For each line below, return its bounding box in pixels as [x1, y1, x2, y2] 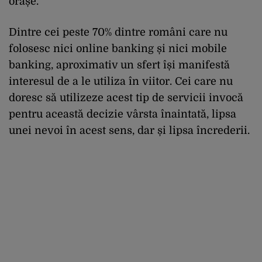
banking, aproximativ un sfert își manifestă [9, 58, 230, 71]
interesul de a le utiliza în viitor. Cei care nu [9, 75, 233, 87]
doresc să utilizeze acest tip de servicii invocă [9, 91, 243, 104]
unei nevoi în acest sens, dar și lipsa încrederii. [9, 124, 250, 136]
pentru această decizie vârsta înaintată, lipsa [9, 108, 236, 120]
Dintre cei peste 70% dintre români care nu [9, 26, 227, 38]
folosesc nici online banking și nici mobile [9, 42, 227, 54]
